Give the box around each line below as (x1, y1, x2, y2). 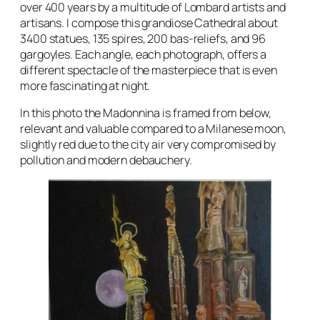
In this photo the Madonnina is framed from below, (20, 104, 272, 121)
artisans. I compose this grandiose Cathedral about (20, 14, 278, 31)
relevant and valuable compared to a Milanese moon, (20, 120, 286, 136)
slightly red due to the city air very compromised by (20, 136, 276, 152)
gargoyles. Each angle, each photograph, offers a (20, 46, 267, 62)
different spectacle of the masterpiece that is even (20, 61, 277, 78)
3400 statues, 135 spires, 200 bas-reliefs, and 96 (20, 30, 266, 46)
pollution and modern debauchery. (20, 151, 192, 168)
